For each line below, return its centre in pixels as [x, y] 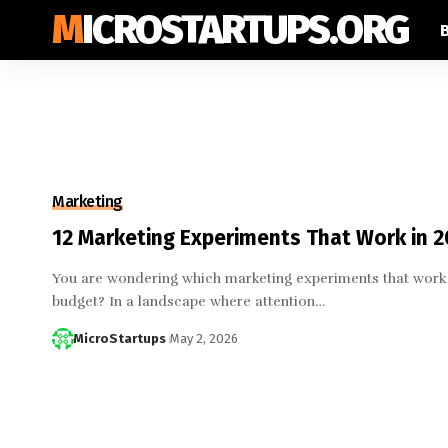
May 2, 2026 [203, 339]
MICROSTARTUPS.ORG [245, 30]
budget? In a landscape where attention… [188, 302]
